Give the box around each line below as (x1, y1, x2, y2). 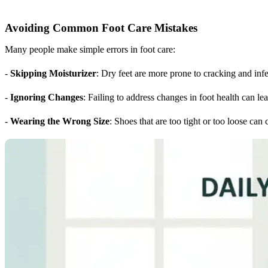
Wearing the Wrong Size (10, 115, 109, 126)
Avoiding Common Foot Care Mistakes (5, 21, 197, 34)
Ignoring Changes (10, 92, 83, 102)
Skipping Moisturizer (10, 68, 96, 78)
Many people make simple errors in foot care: (5, 44, 175, 54)
